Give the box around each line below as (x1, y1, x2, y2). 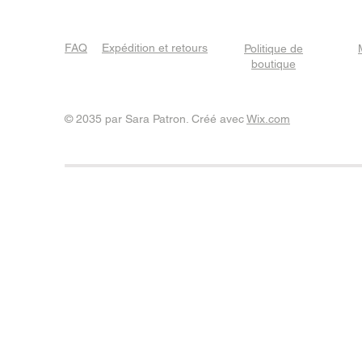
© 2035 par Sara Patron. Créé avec (65, 112, 246, 125)
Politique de (244, 42, 303, 55)
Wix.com (246, 112, 290, 125)
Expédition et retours (102, 41, 208, 54)
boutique (251, 57, 296, 70)
